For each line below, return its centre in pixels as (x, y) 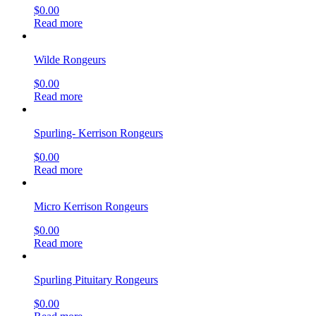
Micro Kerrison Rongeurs (91, 206)
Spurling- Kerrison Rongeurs (98, 133)
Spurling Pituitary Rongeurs (96, 279)
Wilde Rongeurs (70, 59)
